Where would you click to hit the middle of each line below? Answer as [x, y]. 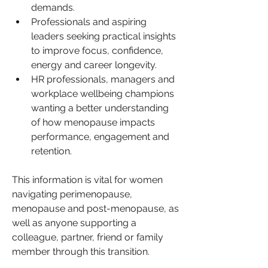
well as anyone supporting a [74, 223]
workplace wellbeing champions [103, 93]
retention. [51, 151]
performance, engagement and [100, 136]
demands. [53, 7]
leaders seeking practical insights [103, 36]
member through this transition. [81, 251]
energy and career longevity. [94, 65]
